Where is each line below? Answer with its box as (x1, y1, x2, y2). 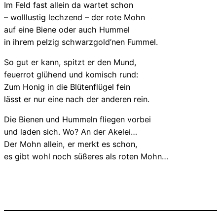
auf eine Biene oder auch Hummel (4, 24, 130, 35)
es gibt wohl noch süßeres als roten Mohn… (4, 151, 168, 161)
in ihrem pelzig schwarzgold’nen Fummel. (4, 37, 158, 47)
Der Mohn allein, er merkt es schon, (4, 139, 138, 149)
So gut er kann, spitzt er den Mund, (4, 57, 137, 67)
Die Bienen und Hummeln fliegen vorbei (4, 114, 151, 124)
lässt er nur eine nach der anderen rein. (4, 94, 149, 104)
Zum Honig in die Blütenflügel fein (4, 81, 130, 92)
